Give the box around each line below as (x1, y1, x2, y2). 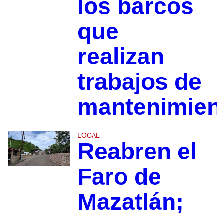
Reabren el (77, 139, 197, 165)
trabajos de (77, 69, 201, 95)
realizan (77, 44, 164, 70)
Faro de (77, 164, 161, 190)
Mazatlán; (77, 189, 184, 215)
